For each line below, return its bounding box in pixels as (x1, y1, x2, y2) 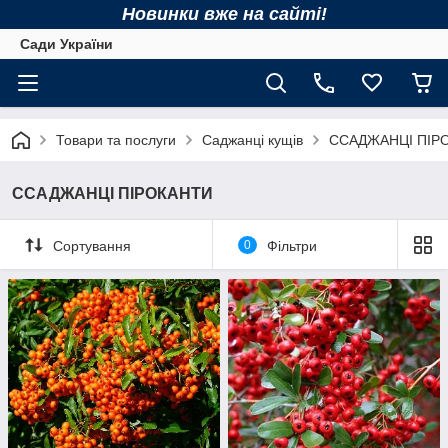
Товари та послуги (56, 132, 176, 148)
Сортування (53, 237, 131, 254)
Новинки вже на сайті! (121, 4, 327, 24)
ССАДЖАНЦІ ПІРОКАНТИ (12, 185, 213, 202)
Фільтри (266, 237, 317, 254)
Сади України (20, 36, 113, 52)
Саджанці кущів (202, 132, 303, 148)
